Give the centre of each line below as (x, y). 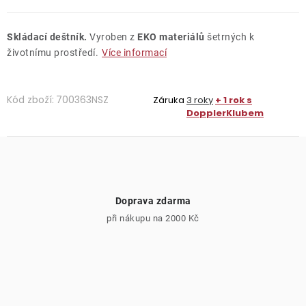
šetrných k (229, 37)
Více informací (134, 52)
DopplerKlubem (225, 113)
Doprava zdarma (153, 200)
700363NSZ (82, 99)
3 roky (200, 100)
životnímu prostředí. (53, 52)
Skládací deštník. (47, 37)
